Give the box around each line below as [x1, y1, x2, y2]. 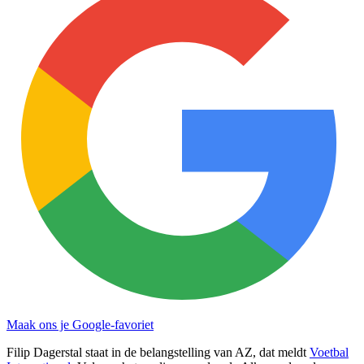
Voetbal [310, 344, 349, 359]
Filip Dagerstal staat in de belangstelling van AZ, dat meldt [6, 344, 310, 359]
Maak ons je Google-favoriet [6, 317, 154, 331]
